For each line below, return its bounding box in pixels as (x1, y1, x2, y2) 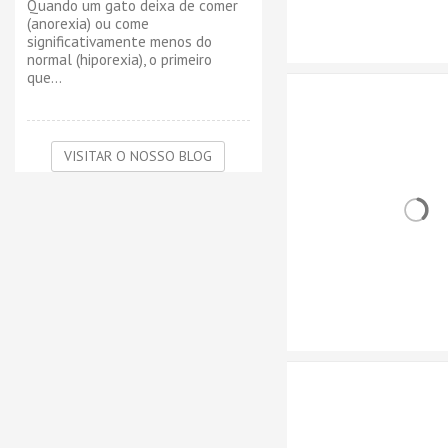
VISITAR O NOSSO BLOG (64, 147, 213, 165)
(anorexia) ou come (27, 13, 149, 33)
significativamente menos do (27, 31, 212, 51)
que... (27, 67, 62, 87)
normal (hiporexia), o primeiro (27, 49, 212, 69)
